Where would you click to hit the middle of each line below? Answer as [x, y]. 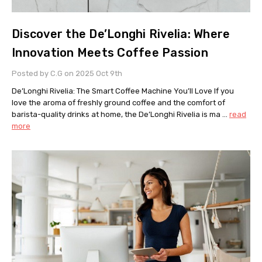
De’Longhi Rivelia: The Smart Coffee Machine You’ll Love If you [123, 91]
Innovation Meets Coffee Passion [110, 53]
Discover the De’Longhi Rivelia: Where [121, 34]
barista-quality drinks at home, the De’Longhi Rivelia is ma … [120, 115]
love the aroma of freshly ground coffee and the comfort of [118, 103]
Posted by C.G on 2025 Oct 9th [67, 74]
